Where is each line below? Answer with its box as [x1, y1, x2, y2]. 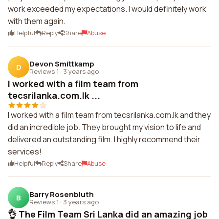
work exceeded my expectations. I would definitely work [8, 3, 206, 14]
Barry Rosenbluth [29, 189, 94, 199]
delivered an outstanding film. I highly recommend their [8, 134, 200, 145]
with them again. [8, 16, 66, 26]
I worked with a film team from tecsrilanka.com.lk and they [8, 109, 211, 120]
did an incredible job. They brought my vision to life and [8, 122, 201, 132]
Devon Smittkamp [29, 58, 94, 69]
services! [8, 146, 42, 157]
